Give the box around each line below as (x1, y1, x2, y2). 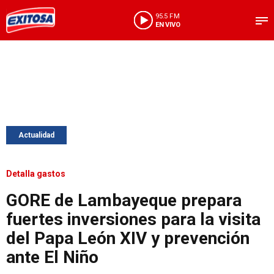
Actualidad (18, 131, 54, 139)
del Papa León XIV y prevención (6, 228, 250, 248)
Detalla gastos (6, 169, 65, 179)
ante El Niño (6, 247, 98, 267)
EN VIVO (155, 20, 180, 29)
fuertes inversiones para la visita (6, 209, 261, 229)
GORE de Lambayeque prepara (6, 190, 242, 210)
